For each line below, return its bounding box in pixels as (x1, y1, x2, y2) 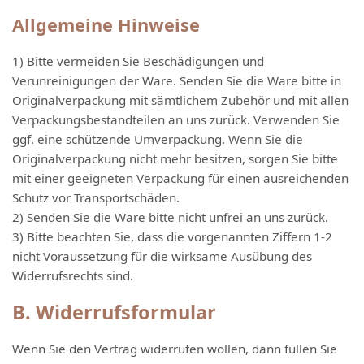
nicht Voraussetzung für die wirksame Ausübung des (12, 248, 312, 264)
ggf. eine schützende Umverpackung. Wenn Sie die (12, 131, 303, 147)
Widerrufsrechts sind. (12, 267, 133, 284)
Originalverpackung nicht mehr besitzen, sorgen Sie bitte (12, 150, 338, 167)
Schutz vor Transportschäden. (12, 189, 180, 206)
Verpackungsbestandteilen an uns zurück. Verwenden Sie (12, 111, 340, 128)
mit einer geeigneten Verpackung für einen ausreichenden (12, 170, 349, 186)
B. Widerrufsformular (12, 299, 216, 325)
